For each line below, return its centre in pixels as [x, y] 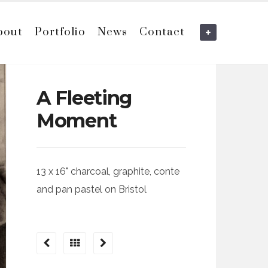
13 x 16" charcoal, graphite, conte [108, 172]
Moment [77, 121]
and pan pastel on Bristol [92, 190]
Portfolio [60, 32]
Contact [162, 32]
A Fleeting [84, 98]
